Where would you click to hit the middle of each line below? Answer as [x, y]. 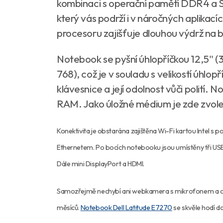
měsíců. [69, 208]
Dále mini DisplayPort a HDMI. [101, 164]
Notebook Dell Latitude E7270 [126, 208]
